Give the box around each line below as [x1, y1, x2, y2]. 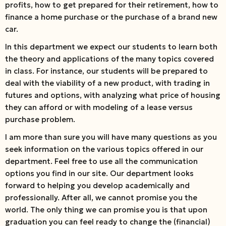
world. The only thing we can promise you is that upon [5, 205, 207, 215]
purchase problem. [5, 115, 75, 125]
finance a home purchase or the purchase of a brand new [5, 12, 217, 22]
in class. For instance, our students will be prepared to [5, 66, 208, 76]
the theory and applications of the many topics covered [5, 54, 214, 64]
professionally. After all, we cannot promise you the [5, 193, 197, 203]
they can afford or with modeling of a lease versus [5, 102, 193, 112]
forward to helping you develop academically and [5, 181, 190, 191]
